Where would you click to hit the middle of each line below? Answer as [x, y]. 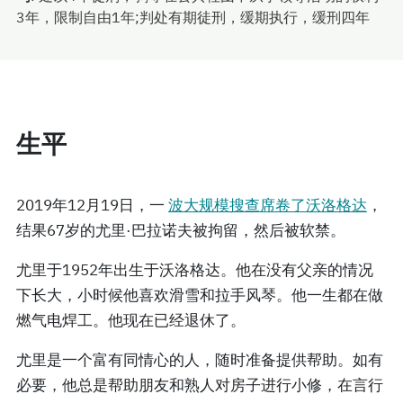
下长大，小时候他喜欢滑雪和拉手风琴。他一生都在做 [200, 295]
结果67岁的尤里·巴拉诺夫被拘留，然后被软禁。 [181, 230]
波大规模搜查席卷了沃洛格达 [268, 205]
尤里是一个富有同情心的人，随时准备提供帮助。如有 [200, 359]
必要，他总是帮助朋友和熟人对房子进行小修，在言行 [200, 385]
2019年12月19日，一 [92, 205]
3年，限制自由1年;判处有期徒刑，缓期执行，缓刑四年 [193, 17]
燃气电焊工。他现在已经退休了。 [131, 320]
